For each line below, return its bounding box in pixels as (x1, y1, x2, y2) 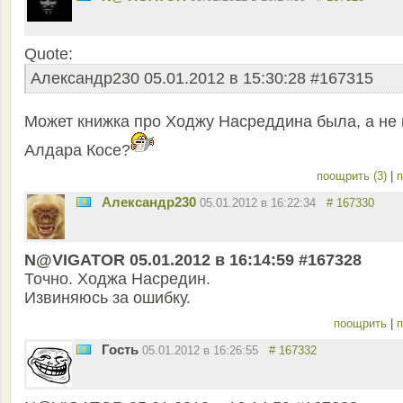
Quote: (24, 45, 73, 64)
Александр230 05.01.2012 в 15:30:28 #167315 (31, 69, 373, 88)
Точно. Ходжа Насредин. (24, 270, 210, 289)
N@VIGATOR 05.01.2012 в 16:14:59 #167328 (24, 251, 362, 270)
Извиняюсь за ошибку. (24, 289, 191, 308)
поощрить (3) (317, 169, 390, 184)
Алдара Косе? (24, 141, 130, 160)
